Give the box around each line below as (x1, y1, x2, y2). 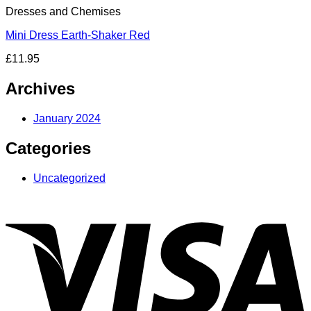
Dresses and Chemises (6, 6, 121, 18)
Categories (6, 138, 91, 158)
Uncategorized (33, 171, 106, 184)
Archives (6, 79, 75, 99)
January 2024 (33, 112, 101, 124)
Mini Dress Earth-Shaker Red (6, 29, 150, 42)
